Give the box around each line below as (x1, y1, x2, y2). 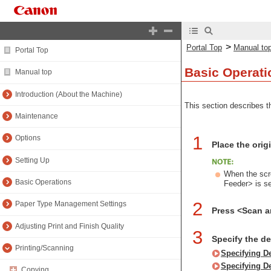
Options (15, 134, 41, 143)
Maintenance (15, 112, 58, 121)
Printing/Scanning (15, 244, 74, 253)
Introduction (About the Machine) (15, 90, 122, 99)
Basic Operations (15, 178, 71, 187)
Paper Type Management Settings (15, 200, 126, 209)
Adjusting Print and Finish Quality (15, 221, 124, 230)
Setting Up (15, 155, 50, 165)
